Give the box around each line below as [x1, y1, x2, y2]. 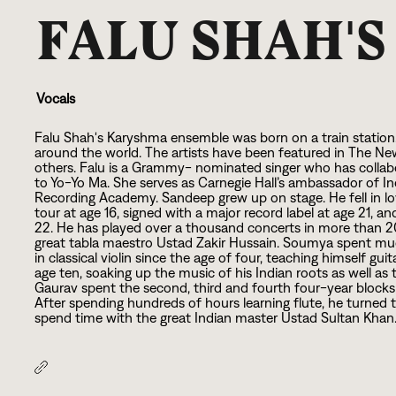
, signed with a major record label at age [117, 205, 359, 221]
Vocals [36, 91, 76, 107]
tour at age [34, 205, 105, 221]
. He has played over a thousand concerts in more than [50, 220, 386, 236]
